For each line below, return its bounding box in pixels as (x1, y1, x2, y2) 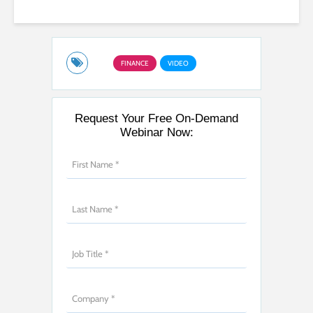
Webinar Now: (119, 125, 194, 139)
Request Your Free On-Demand (75, 111, 238, 125)
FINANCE (121, 58, 149, 68)
